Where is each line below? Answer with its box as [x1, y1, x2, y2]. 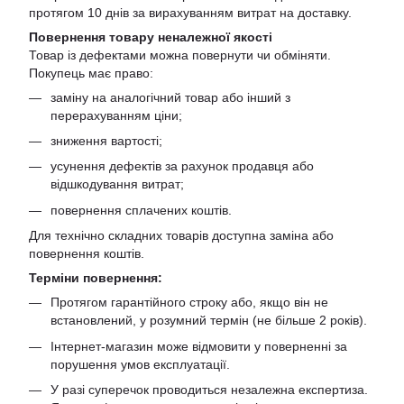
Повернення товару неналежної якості [29, 29, 272, 44]
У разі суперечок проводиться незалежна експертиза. [50, 381, 368, 397]
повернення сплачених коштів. [50, 202, 232, 217]
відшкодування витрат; [50, 177, 184, 192]
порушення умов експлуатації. [50, 356, 230, 372]
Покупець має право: [29, 65, 153, 80]
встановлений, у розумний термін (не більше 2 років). [50, 313, 367, 328]
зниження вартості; [50, 133, 162, 148]
